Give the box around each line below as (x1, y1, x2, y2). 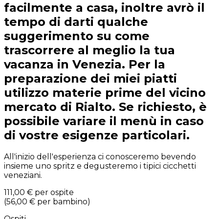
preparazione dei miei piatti (4, 71, 177, 86)
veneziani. (4, 170, 42, 180)
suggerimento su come (4, 29, 150, 44)
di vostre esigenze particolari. (4, 128, 190, 143)
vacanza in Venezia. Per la (4, 57, 165, 72)
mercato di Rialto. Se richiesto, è (4, 100, 207, 114)
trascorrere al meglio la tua (4, 43, 175, 58)
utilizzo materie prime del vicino (4, 86, 206, 100)
